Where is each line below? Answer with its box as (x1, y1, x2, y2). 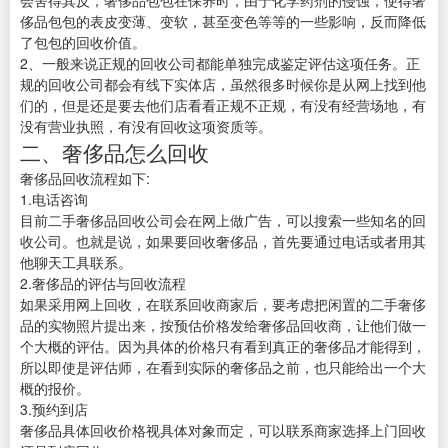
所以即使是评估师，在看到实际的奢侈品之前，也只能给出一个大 (20, 357, 426, 378)
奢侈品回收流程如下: (20, 168, 150, 189)
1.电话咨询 (20, 189, 88, 210)
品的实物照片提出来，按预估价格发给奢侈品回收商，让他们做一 (20, 315, 426, 336)
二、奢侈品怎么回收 (20, 137, 209, 168)
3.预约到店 (20, 399, 88, 420)
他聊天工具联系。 (20, 252, 132, 273)
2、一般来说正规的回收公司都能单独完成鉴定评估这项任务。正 (20, 53, 420, 74)
